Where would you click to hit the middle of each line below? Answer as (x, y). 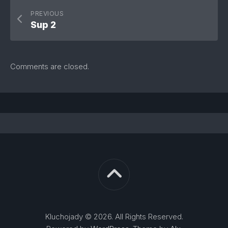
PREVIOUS (47, 13)
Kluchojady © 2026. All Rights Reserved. (114, 216)
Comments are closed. (50, 66)
